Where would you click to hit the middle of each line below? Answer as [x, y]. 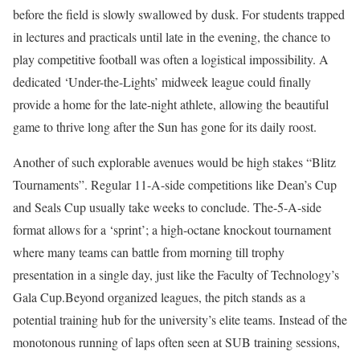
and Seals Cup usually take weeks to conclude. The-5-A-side [167, 207]
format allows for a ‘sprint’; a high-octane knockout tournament [172, 229]
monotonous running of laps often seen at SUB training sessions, [176, 342]
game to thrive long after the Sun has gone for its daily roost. [165, 126]
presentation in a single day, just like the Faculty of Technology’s [176, 274]
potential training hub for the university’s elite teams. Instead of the [180, 319]
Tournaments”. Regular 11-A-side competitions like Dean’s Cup [175, 184]
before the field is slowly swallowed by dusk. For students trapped [179, 14]
